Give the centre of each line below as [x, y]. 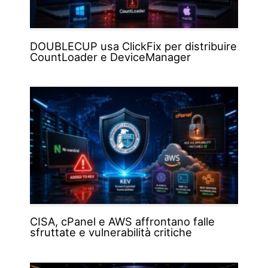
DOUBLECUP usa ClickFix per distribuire [133, 46]
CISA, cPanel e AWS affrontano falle [122, 222]
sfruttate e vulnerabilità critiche [111, 232]
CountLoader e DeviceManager [110, 57]
